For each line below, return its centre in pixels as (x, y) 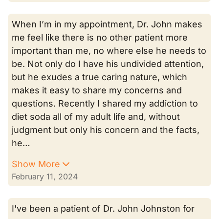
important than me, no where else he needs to (109, 51)
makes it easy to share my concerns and (97, 90)
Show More (36, 164)
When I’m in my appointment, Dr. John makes (107, 24)
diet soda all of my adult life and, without (96, 117)
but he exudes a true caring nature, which (99, 77)
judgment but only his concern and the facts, (106, 130)
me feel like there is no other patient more (100, 37)
